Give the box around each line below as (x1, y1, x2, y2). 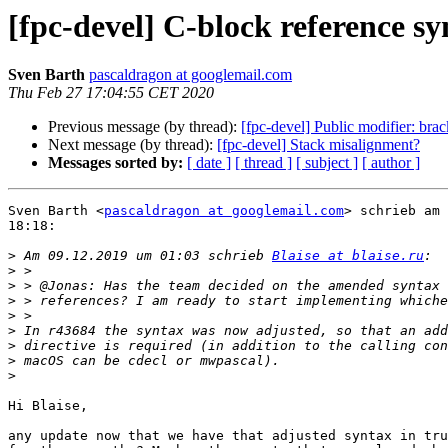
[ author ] (362, 154, 420, 172)
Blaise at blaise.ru (272, 248, 424, 264)
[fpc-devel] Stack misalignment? (217, 136, 420, 154)
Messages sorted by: (48, 154, 183, 172)
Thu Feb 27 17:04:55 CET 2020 (8, 84, 214, 102)
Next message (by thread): (48, 136, 217, 154)
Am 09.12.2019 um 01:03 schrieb (16, 248, 272, 264)
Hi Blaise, (8, 398, 88, 414)
